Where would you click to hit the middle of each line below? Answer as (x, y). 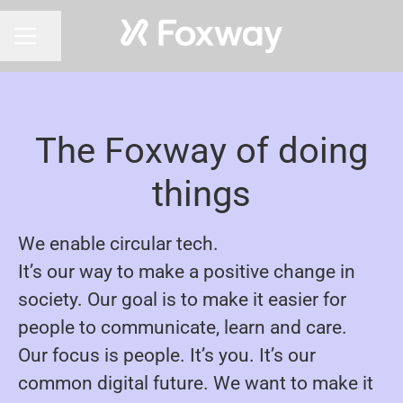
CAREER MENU (59, 44)
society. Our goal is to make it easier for (182, 300)
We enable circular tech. (118, 244)
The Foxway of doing (201, 151)
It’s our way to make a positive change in (187, 272)
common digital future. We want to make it (196, 383)
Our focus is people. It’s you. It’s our (167, 355)
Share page (71, 44)
